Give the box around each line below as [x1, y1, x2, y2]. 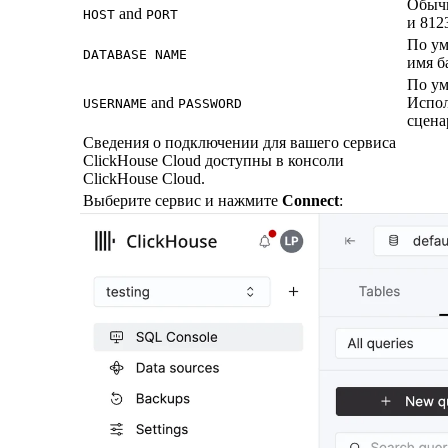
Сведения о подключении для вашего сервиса [83, 133, 396, 151]
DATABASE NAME [83, 46, 187, 62]
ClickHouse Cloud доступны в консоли [83, 151, 344, 169]
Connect [282, 191, 339, 209]
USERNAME [83, 95, 147, 111]
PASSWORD [178, 95, 242, 111]
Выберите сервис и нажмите [83, 191, 282, 209]
